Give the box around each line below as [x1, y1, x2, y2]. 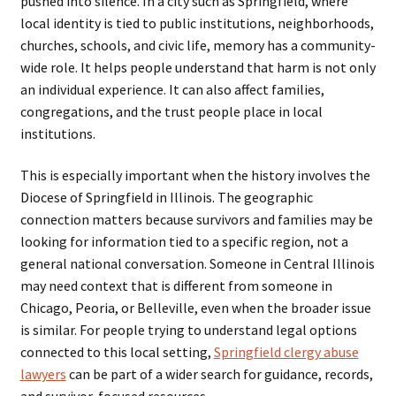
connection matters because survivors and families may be [19, 210, 373, 229]
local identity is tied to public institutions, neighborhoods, [19, 13, 374, 32]
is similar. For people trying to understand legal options [19, 321, 357, 339]
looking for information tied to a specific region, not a [19, 232, 348, 251]
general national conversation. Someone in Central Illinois [19, 255, 375, 273]
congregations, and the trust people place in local [19, 102, 323, 120]
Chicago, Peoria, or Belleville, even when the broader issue [19, 299, 371, 317]
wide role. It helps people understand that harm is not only [19, 57, 376, 76]
